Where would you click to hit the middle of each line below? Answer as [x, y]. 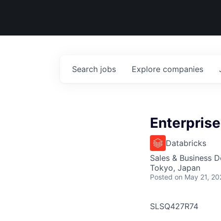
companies [183, 69]
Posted [161, 177]
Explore [147, 69]
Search [86, 69]
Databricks [186, 143]
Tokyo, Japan [175, 168]
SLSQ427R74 [174, 206]
